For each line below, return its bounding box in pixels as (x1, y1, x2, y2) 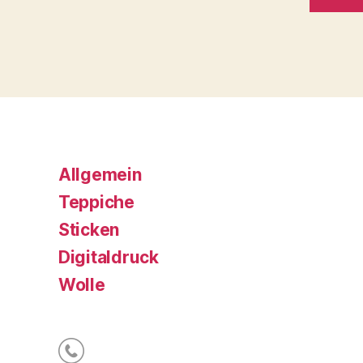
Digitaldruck (58, 247, 159, 268)
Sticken (58, 220, 120, 241)
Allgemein (58, 164, 142, 186)
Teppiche (58, 192, 135, 213)
